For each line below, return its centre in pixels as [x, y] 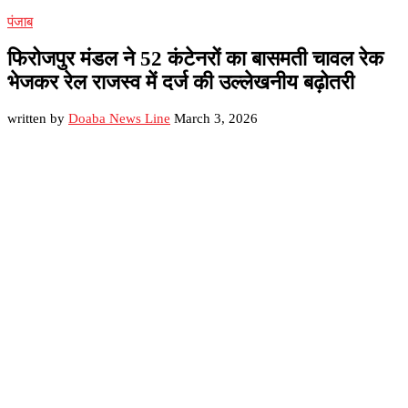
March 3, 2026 [216, 119]
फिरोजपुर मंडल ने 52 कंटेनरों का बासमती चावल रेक [195, 58]
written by [38, 119]
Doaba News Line [119, 119]
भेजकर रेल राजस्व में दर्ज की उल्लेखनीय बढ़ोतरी [181, 82]
